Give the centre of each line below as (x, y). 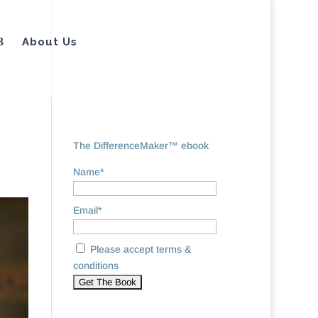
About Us (50, 42)
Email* (87, 210)
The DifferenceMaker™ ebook (141, 146)
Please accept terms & (139, 249)
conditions (95, 265)
